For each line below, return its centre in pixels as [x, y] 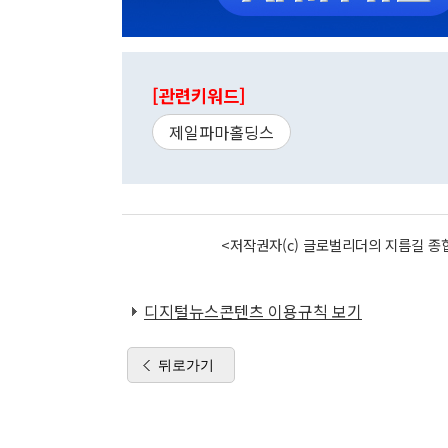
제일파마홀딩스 [221, 132]
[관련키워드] [199, 95]
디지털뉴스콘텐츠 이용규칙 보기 [253, 311]
